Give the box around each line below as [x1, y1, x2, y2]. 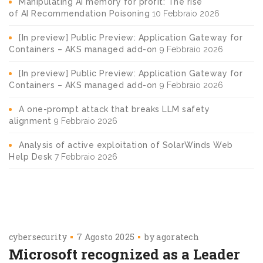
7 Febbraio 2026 [54, 151, 117, 161]
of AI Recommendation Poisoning [9, 8, 150, 18]
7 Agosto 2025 [77, 231, 135, 242]
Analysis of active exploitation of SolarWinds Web [19, 140, 233, 150]
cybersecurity [9, 231, 67, 242]
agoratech [156, 231, 200, 242]
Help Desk [9, 151, 52, 161]
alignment [9, 116, 52, 126]
